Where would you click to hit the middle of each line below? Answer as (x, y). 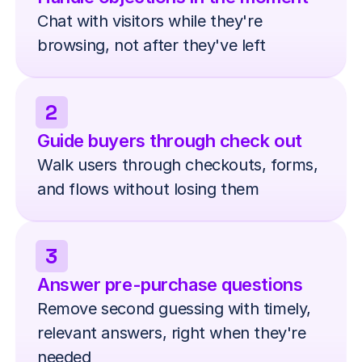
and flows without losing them (148, 189)
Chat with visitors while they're (150, 21)
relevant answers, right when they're (172, 333)
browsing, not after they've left (152, 45)
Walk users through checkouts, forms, (178, 164)
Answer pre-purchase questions (170, 284)
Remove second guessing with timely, (175, 308)
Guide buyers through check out (170, 140)
